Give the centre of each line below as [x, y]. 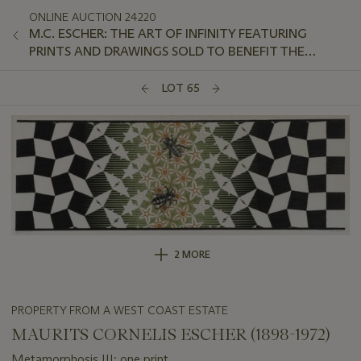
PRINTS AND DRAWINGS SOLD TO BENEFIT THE [167, 51]
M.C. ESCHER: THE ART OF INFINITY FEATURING [168, 33]
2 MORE [192, 254]
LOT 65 [180, 88]
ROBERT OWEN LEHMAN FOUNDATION [145, 69]
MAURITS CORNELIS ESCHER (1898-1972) [171, 334]
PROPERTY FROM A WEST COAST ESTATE [120, 310]
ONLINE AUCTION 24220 [93, 17]
